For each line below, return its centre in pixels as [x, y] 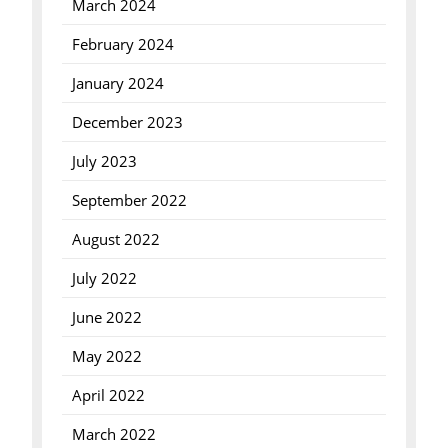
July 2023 [104, 161]
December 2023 [127, 122]
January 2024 [117, 83]
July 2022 [104, 278]
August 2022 [115, 239]
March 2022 [113, 434]
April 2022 [108, 395]
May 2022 [106, 356]
